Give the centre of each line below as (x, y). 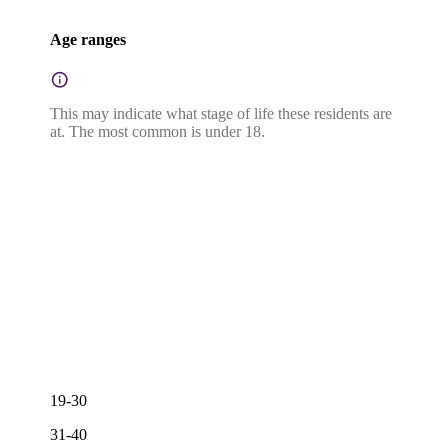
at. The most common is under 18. (157, 132)
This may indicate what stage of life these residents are (221, 114)
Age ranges (88, 39)
